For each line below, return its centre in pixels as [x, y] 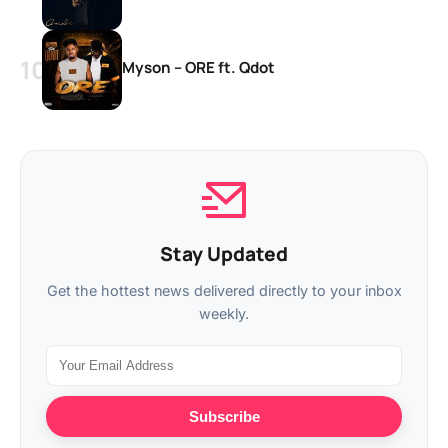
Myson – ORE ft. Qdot [198, 67]
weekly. [224, 313]
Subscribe [224, 416]
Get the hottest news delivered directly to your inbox [224, 290]
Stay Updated [224, 253]
